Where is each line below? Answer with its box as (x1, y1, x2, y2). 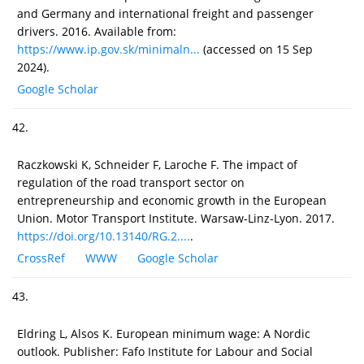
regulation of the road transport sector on (17, 174, 245, 190)
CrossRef (17, 249, 65, 266)
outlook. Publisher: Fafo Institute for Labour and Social (17, 343, 313, 359)
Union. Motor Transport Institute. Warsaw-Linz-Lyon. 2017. (17, 210, 335, 226)
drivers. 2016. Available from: (17, 23, 176, 39)
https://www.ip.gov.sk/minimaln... (17, 41, 200, 57)
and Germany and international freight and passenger (17, 5, 314, 21)
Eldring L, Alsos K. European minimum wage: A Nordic (17, 325, 310, 341)
